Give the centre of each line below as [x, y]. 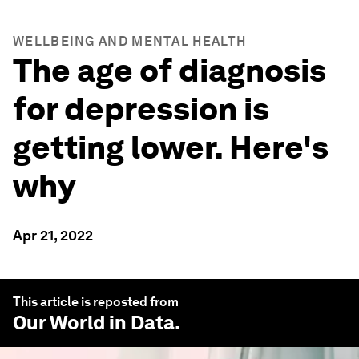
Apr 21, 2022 [53, 235]
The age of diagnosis [169, 71]
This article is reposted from [96, 302]
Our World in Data [94, 323]
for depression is [141, 109]
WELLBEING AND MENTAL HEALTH [130, 41]
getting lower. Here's [171, 147]
